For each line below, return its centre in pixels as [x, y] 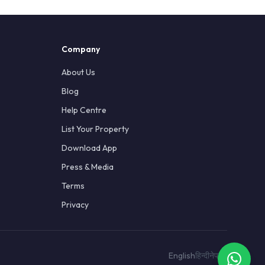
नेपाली [218, 256]
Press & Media [88, 167]
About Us [78, 72]
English [182, 256]
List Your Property [95, 129]
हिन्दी [202, 256]
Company [81, 49]
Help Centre [84, 110]
